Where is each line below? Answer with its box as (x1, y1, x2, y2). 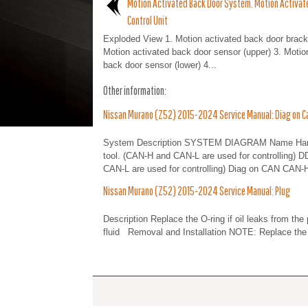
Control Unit (126, 14, 168, 27)
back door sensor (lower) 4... (102, 60, 217, 70)
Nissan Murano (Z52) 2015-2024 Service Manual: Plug (102, 184, 290, 197)
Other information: (102, 84, 166, 97)
